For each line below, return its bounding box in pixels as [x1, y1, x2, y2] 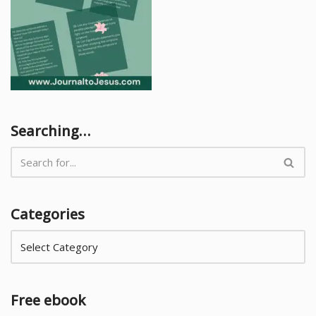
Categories [11, 205, 85, 224]
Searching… [11, 121, 90, 140]
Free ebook [11, 291, 85, 310]
